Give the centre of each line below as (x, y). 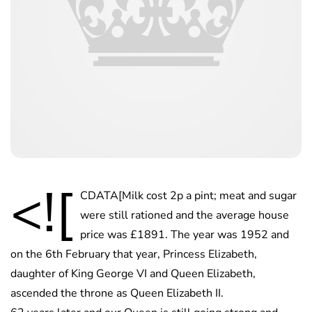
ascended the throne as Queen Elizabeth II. (117, 294)
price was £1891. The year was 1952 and (185, 235)
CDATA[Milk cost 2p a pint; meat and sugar (188, 196)
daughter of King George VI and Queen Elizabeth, (133, 274)
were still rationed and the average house (185, 216)
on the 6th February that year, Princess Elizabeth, (134, 255)
